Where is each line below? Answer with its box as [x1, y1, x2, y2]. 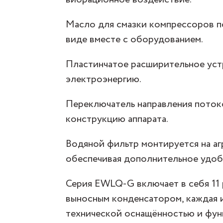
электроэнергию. [66, 72, 141, 87]
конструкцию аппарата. [66, 112, 168, 126]
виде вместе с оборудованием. [66, 32, 203, 47]
